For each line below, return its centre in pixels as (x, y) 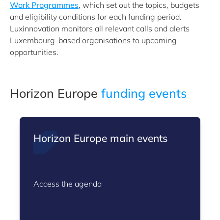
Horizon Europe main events (100, 138)
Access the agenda (68, 184)
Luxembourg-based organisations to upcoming (93, 40)
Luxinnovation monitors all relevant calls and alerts (100, 28)
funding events (144, 93)
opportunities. (34, 52)
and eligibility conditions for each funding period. (96, 17)
